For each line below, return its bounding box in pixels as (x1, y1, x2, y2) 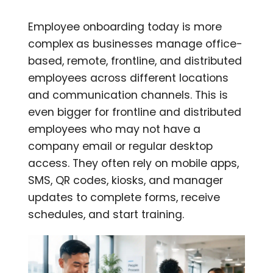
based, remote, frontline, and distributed (28, 53, 243, 68)
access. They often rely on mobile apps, (28, 155, 239, 171)
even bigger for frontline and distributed (28, 104, 242, 119)
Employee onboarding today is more (28, 19, 222, 34)
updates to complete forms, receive (28, 190, 221, 205)
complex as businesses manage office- (28, 36, 243, 51)
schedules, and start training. (28, 207, 185, 222)
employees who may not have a (28, 121, 201, 136)
